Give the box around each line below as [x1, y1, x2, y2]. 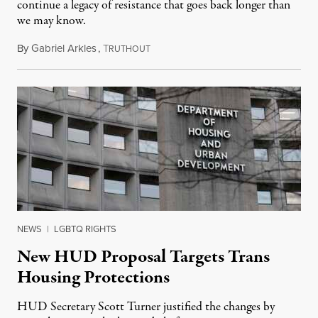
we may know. [17, 12, 86, 31]
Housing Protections [17, 265, 170, 291]
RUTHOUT [109, 43, 150, 56]
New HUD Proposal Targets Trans [17, 244, 270, 270]
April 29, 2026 [150, 40, 213, 57]
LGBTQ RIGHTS [54, 222, 116, 236]
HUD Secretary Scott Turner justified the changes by [17, 298, 275, 317]
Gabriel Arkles [31, 40, 97, 57]
